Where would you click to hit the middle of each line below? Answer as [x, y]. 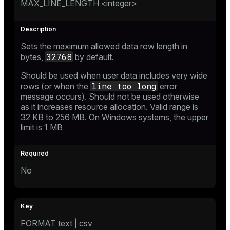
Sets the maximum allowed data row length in [104, 46]
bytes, [33, 57]
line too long [124, 86]
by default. [93, 57]
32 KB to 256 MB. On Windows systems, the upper [114, 117]
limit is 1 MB [42, 127]
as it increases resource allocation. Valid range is [109, 107]
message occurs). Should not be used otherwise [110, 96]
